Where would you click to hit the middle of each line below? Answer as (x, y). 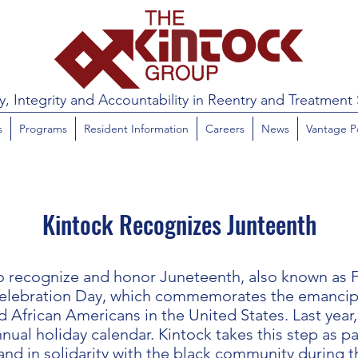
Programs (43, 129)
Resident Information (136, 129)
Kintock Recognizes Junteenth (179, 224)
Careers (225, 129)
